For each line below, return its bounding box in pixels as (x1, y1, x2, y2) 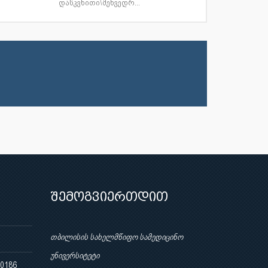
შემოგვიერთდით (50, 190, 168, 204)
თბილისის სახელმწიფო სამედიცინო (50, 232, 183, 242)
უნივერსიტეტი (50, 251, 99, 260)
